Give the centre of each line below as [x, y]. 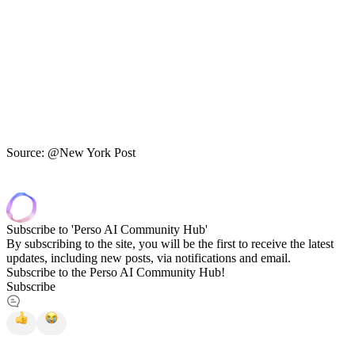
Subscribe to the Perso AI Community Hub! [116, 272]
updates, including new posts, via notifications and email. [149, 258]
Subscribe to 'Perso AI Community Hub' [107, 229]
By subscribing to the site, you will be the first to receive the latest [170, 243]
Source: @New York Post [71, 152]
